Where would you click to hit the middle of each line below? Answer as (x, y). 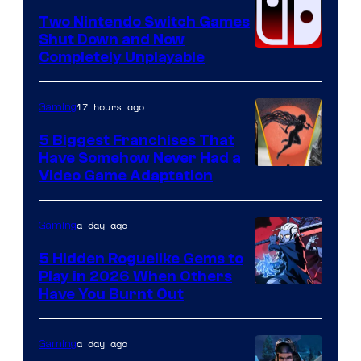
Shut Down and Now (112, 39)
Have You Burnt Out (111, 294)
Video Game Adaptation (126, 175)
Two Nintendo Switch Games (144, 21)
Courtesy (286, 295)
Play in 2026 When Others (135, 276)
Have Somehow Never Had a (140, 158)
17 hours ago (110, 106)
